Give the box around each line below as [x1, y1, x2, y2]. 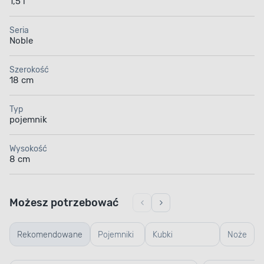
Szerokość [9, 65, 49, 75]
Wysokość [9, 144, 47, 154]
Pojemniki [98, 230, 134, 240]
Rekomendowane [17, 230, 82, 240]
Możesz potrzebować [9, 196, 118, 210]
